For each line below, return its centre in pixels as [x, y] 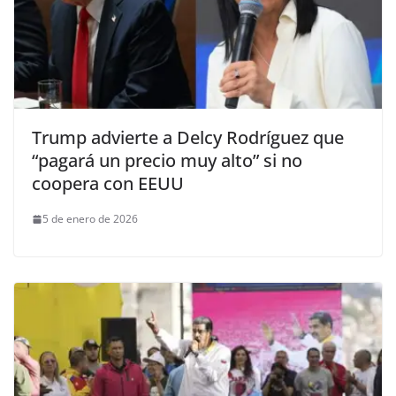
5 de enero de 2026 [90, 219]
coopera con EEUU [108, 184]
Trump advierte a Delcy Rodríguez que [188, 138]
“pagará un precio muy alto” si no [167, 161]
